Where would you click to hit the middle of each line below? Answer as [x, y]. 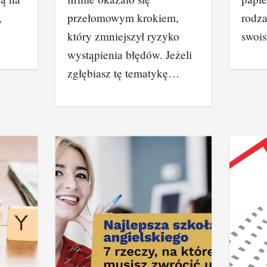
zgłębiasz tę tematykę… [124, 73]
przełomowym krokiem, [123, 18]
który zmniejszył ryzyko [124, 36]
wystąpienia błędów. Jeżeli [130, 55]
